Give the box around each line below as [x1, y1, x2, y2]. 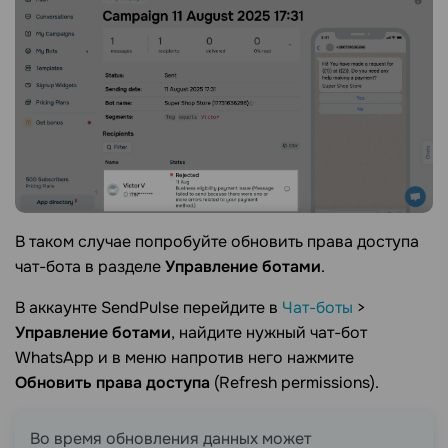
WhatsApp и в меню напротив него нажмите [15, 346, 354, 368]
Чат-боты [282, 296, 353, 318]
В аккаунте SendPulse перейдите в [15, 296, 282, 318]
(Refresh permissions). [210, 371, 379, 393]
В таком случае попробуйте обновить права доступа [15, 230, 419, 252]
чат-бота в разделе [15, 255, 165, 277]
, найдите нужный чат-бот [171, 321, 367, 343]
